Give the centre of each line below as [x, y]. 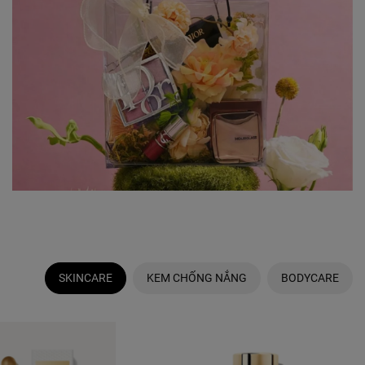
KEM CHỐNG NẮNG [197, 278]
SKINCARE [86, 278]
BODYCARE [310, 278]
